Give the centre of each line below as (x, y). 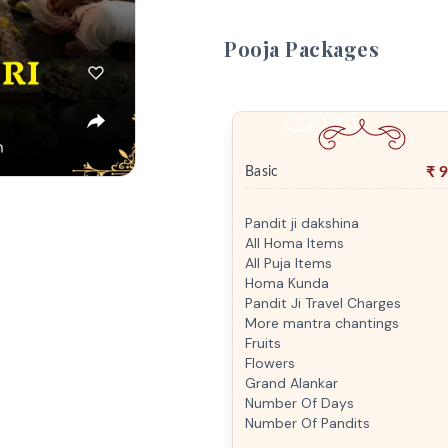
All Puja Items (288, 263)
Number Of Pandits (307, 423)
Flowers (270, 363)
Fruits (263, 343)
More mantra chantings (322, 323)
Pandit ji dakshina (302, 223)
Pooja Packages (301, 48)
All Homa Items (294, 243)
